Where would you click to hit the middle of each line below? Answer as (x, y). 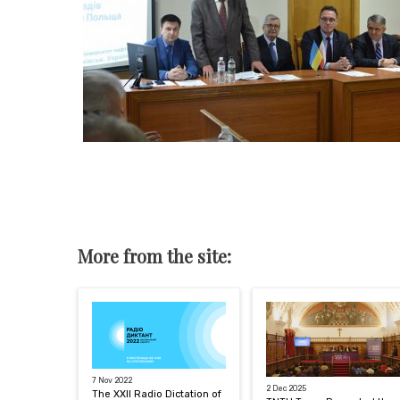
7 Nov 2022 (112, 380)
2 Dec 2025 (286, 388)
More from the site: (154, 255)
